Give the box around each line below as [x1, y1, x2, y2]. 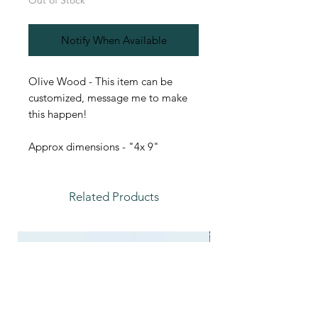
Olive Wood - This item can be [28, 75, 172, 89]
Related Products [68, 190, 159, 204]
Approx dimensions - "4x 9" [28, 140, 159, 154]
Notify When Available [60, 33, 167, 48]
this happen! [28, 107, 87, 121]
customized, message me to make [28, 91, 187, 105]
